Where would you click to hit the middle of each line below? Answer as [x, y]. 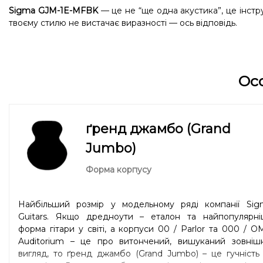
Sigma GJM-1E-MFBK [53, 11]
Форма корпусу [119, 170]
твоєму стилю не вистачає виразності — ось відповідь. [123, 23]
